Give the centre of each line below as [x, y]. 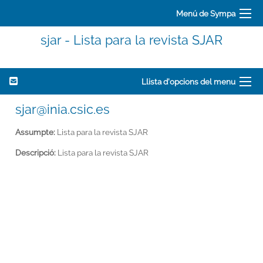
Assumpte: [35, 132]
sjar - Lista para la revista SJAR [131, 40]
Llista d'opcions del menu [188, 81]
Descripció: [36, 152]
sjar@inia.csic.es [63, 109]
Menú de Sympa [206, 13]
